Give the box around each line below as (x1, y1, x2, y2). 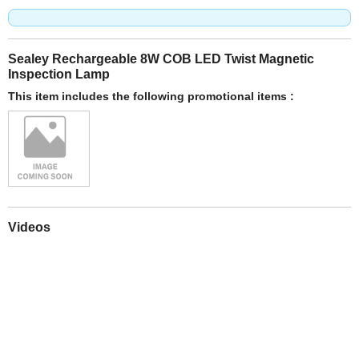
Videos (8, 219, 50, 234)
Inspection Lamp (8, 66, 110, 81)
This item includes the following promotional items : (8, 89, 294, 103)
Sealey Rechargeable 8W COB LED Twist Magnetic (8, 50, 314, 66)
